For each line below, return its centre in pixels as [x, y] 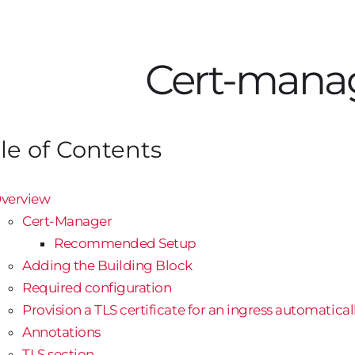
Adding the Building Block [107, 265]
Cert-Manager [67, 221]
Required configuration [97, 287]
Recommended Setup [125, 243]
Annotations [61, 332]
